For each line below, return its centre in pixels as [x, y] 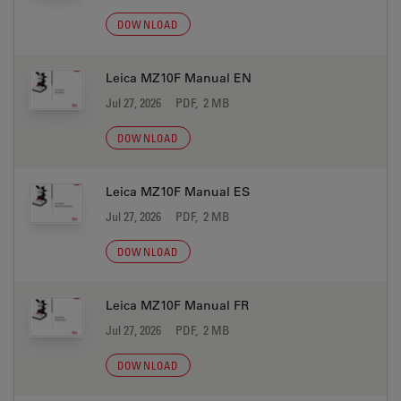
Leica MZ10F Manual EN [179, 78]
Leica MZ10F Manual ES [178, 192]
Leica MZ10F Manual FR [177, 305]
